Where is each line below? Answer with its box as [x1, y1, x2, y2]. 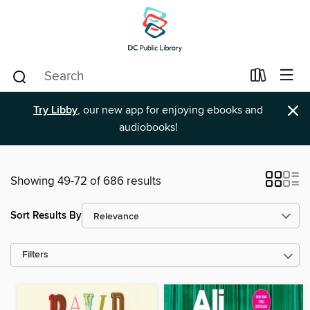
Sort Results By [10, 208, 82, 222]
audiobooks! [118, 120, 178, 134]
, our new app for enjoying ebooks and [77, 103, 263, 117]
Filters [22, 249, 48, 261]
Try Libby [33, 103, 77, 118]
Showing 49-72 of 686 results [10, 174, 161, 189]
